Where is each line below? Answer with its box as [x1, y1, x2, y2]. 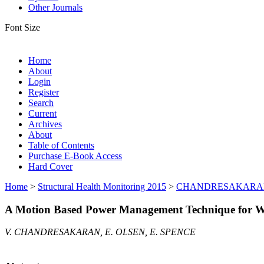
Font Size [5, 22, 40, 32]
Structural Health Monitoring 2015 [38, 181, 166, 192]
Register [28, 87, 59, 97]
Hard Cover [28, 161, 72, 171]
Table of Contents [28, 140, 94, 150]
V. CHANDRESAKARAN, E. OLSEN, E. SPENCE [5, 227, 196, 237]
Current [28, 108, 57, 118]
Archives [28, 118, 62, 129]
